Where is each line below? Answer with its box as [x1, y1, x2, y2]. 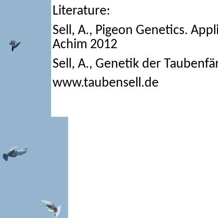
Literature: [52, 4, 110, 18]
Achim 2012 [52, 38, 117, 52]
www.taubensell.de [52, 76, 159, 91]
